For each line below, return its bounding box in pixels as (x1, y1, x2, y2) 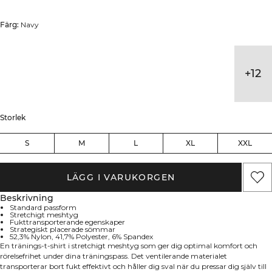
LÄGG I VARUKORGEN (66, 171, 175, 183)
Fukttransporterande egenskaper (10, 217, 125, 226)
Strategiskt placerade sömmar (10, 224, 115, 234)
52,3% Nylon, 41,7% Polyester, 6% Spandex (10, 231, 153, 241)
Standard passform (10, 202, 76, 212)
